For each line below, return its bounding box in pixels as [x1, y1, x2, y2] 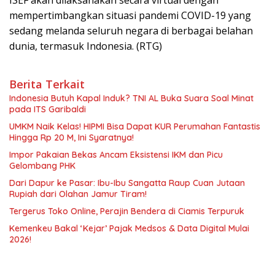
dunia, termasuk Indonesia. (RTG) [9, 39, 162, 53]
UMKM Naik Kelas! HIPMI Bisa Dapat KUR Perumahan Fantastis [9, 120, 260, 132]
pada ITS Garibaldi [9, 103, 86, 115]
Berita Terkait [9, 76, 85, 91]
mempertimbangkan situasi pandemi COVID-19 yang [9, 8, 251, 22]
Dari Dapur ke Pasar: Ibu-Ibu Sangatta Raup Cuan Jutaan [9, 177, 245, 188]
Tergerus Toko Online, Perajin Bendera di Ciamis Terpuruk [9, 205, 244, 217]
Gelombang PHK [9, 160, 76, 171]
